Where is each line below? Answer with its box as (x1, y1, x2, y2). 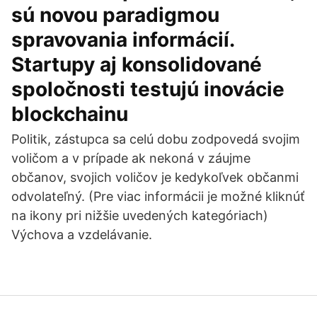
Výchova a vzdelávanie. (11, 227, 152, 242)
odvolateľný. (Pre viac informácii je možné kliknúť (11, 189, 305, 204)
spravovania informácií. (11, 28, 234, 52)
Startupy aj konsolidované (11, 52, 262, 76)
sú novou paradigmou (11, 3, 219, 27)
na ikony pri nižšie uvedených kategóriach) (11, 208, 268, 223)
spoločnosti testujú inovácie (11, 77, 284, 101)
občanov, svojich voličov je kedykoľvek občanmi (11, 170, 299, 185)
